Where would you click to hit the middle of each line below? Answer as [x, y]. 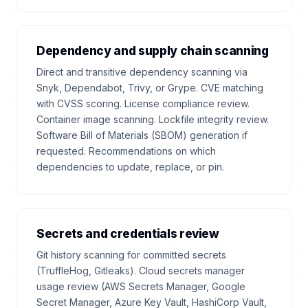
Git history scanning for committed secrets [131, 255]
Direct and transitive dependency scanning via [142, 72]
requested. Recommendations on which [126, 151]
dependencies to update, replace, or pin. [130, 167]
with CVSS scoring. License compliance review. [143, 103]
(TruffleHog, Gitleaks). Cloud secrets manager [141, 271]
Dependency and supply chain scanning [153, 51]
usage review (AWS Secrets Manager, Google [141, 286]
